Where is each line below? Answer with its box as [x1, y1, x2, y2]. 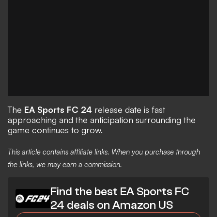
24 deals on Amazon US [50, 199, 173, 212]
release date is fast [92, 104, 165, 115]
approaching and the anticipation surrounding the [8, 114, 196, 125]
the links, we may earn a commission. [8, 159, 122, 169]
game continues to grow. [8, 124, 103, 135]
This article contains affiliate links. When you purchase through [8, 147, 200, 156]
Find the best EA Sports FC [50, 185, 189, 199]
